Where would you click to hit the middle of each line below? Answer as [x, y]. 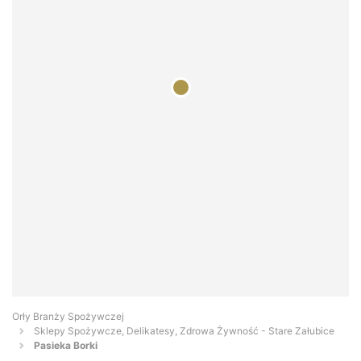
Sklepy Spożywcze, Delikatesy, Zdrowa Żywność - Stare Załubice [184, 331]
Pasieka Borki [66, 346]
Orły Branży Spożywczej [68, 317]
